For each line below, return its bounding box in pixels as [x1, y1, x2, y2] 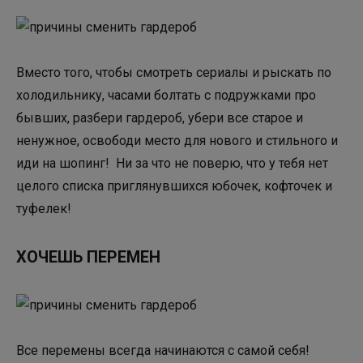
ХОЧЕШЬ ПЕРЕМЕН [16, 246, 160, 267]
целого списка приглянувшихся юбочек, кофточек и [16, 177, 332, 194]
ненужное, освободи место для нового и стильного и [16, 132, 338, 148]
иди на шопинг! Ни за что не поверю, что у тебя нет [16, 155, 328, 171]
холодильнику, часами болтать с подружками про [16, 87, 316, 103]
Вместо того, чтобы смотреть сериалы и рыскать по [16, 64, 331, 80]
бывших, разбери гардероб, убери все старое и [16, 109, 303, 126]
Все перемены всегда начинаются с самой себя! [16, 342, 310, 358]
